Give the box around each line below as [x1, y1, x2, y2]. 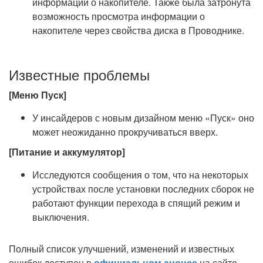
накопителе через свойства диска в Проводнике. [32, 23, 244, 37]
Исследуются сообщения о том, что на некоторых [32, 168, 248, 181]
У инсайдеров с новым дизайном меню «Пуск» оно [32, 111, 254, 124]
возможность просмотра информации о [32, 9, 205, 23]
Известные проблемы [9, 64, 150, 85]
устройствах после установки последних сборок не [32, 182, 254, 195]
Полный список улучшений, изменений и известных [9, 242, 234, 255]
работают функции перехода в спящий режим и [32, 196, 240, 210]
